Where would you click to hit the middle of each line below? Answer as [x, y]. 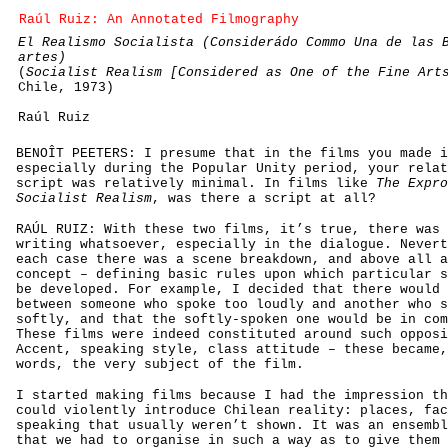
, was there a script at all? [264, 198]
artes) [42, 57]
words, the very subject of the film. [160, 364]
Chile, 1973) [66, 87]
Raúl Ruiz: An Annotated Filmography [159, 19]
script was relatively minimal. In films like [196, 183]
